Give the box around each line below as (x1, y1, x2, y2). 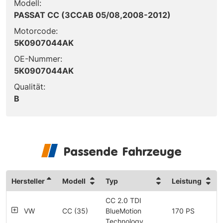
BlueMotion (106, 206, 141, 215)
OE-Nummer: (14, 53, 62, 64)
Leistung (172, 176, 202, 185)
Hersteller (11, 176, 45, 185)
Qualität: (14, 81, 45, 92)
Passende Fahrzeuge (63, 143, 182, 159)
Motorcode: (14, 25, 58, 36)
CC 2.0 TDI (106, 196, 141, 205)
